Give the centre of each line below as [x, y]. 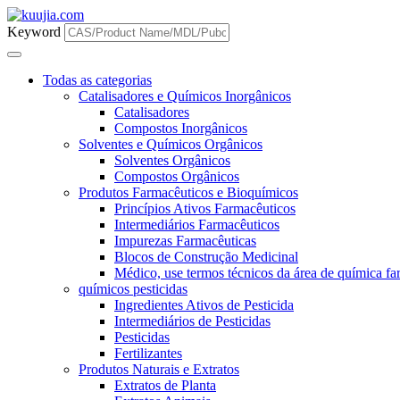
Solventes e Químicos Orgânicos [171, 144]
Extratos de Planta [165, 385]
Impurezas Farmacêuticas [185, 241]
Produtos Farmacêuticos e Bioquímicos [188, 192]
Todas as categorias [97, 80]
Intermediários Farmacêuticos [197, 225]
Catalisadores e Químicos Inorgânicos [185, 96]
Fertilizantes [148, 353]
